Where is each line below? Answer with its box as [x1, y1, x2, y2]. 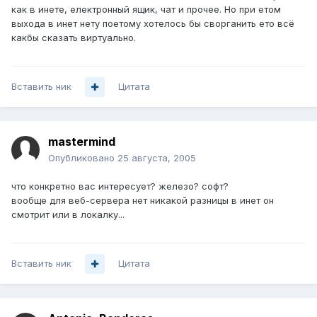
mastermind [48, 134, 115, 149]
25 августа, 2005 [117, 152, 196, 164]
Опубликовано [48, 152, 117, 164]
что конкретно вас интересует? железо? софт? [11, 180, 229, 192]
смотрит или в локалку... [11, 209, 125, 221]
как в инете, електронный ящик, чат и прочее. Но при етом [11, 4, 281, 16]
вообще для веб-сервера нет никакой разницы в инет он [11, 195, 274, 207]
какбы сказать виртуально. [11, 32, 136, 44]
